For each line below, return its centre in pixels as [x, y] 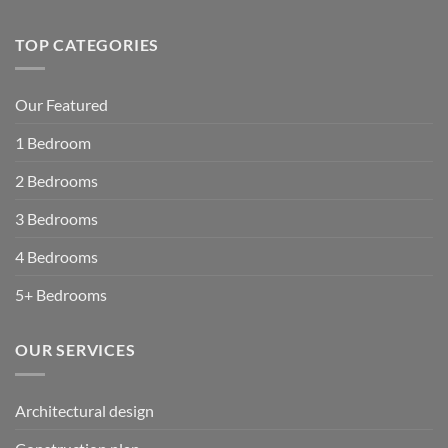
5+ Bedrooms [61, 295]
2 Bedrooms [56, 181]
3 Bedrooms [56, 219]
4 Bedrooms [56, 257]
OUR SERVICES [75, 350]
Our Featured [61, 105]
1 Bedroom [53, 143]
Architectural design [84, 410]
